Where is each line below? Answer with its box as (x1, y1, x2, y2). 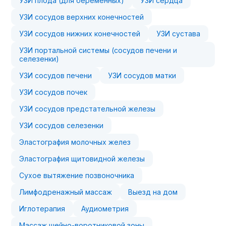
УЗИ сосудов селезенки (19, 121, 104, 130)
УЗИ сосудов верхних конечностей (19, 13, 144, 21)
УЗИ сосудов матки (108, 71, 177, 80)
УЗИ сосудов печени (19, 71, 92, 80)
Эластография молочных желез (19, 138, 131, 146)
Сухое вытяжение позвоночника (19, 171, 135, 180)
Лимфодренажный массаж (19, 188, 112, 196)
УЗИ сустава (156, 29, 201, 38)
